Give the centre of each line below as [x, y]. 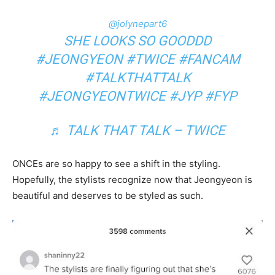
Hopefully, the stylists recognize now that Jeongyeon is [132, 179]
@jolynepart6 [137, 23]
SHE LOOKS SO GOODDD [137, 41]
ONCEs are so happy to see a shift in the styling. [116, 163]
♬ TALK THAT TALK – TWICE [137, 130]
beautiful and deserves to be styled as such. [108, 195]
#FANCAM [209, 59]
